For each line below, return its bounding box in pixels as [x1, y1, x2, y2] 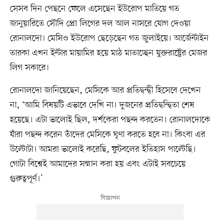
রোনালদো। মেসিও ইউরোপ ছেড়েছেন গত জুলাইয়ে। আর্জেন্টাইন [9, 32, 209, 44]
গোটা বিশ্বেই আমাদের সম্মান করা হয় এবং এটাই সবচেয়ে [9, 158, 186, 170]
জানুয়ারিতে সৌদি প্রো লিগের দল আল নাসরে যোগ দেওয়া [9, 17, 191, 29]
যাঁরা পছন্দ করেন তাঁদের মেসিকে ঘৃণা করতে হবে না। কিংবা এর [9, 128, 205, 140]
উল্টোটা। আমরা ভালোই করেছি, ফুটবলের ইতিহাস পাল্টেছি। [9, 143, 196, 155]
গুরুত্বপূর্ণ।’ [9, 172, 43, 185]
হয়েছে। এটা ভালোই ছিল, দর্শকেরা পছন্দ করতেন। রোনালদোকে [9, 113, 210, 126]
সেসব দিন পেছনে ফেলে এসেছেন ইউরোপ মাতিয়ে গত [9, 2, 179, 15]
